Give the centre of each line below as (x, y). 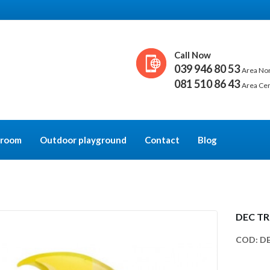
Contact (162, 140)
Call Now (193, 55)
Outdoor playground (83, 140)
